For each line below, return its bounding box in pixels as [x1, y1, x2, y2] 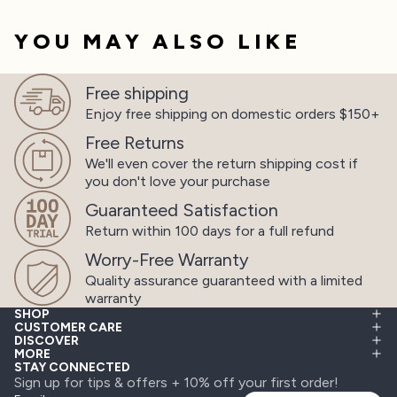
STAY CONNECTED [14, 359, 130, 375]
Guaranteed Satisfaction [85, 198, 278, 221]
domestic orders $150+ [231, 105, 379, 122]
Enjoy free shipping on [85, 105, 231, 122]
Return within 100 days [85, 222, 231, 239]
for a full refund [231, 222, 334, 239]
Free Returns [85, 131, 184, 153]
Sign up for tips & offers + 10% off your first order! [14, 373, 339, 391]
